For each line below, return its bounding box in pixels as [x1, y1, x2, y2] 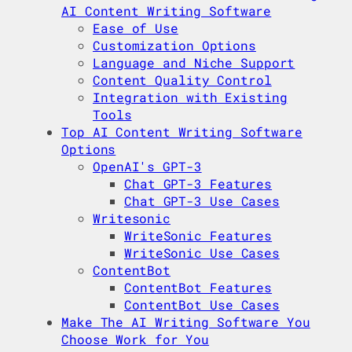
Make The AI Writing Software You [61, 313, 310, 331]
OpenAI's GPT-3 [93, 158, 202, 175]
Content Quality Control [93, 71, 272, 89]
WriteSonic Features [124, 227, 273, 244]
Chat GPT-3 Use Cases [124, 192, 280, 210]
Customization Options [93, 37, 256, 54]
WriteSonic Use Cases [124, 244, 280, 262]
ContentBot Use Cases [124, 296, 280, 313]
